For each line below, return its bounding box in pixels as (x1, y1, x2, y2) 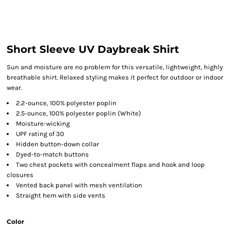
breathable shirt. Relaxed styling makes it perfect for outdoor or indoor (7, 73, 223, 81)
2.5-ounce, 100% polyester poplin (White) (16, 109, 141, 117)
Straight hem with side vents (16, 191, 105, 199)
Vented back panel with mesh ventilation (16, 181, 142, 189)
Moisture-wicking (16, 120, 70, 127)
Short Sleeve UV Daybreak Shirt (7, 43, 179, 55)
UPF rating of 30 (16, 130, 64, 138)
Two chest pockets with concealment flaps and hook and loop (16, 161, 205, 168)
